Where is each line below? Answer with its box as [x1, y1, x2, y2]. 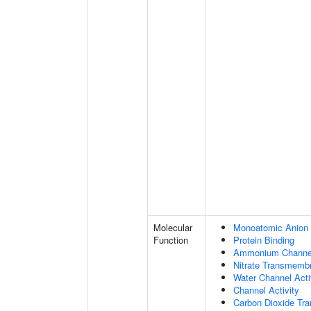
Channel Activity [233, 283, 299, 296]
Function [153, 233, 188, 246]
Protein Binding [233, 233, 294, 246]
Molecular [153, 221, 192, 234]
